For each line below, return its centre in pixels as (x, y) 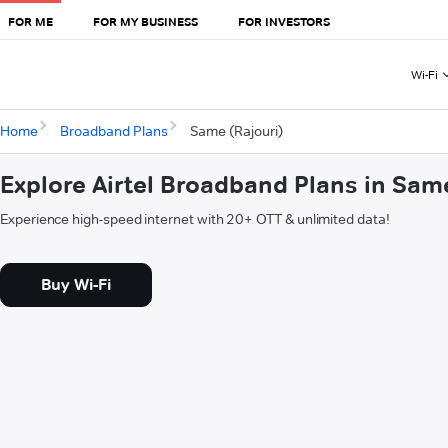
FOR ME (30, 21)
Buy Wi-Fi (76, 285)
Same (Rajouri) (236, 131)
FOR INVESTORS (284, 21)
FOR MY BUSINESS (145, 21)
